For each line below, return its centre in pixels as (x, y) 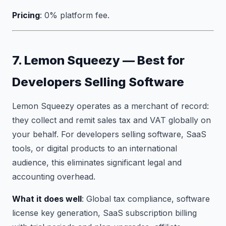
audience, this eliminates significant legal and (97, 162)
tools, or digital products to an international (95, 148)
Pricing (26, 15)
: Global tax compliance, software (146, 199)
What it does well (47, 199)
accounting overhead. (54, 177)
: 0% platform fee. (75, 15)
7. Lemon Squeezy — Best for (98, 60)
